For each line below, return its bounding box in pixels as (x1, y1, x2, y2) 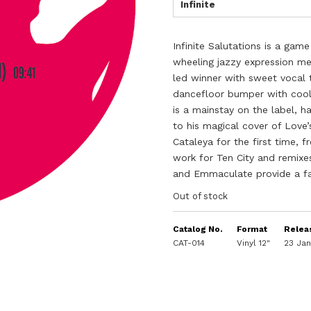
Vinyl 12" (237, 238, 271, 248)
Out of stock (173, 191, 228, 201)
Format (237, 224, 268, 234)
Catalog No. (173, 224, 224, 234)
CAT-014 (173, 238, 205, 248)
